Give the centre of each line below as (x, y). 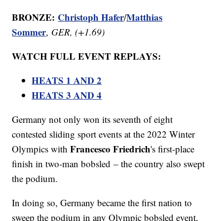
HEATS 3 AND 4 (67, 95)
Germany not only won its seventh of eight (92, 119)
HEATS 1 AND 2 (67, 80)
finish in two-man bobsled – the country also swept (109, 164)
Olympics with (41, 149)
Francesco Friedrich (110, 149)
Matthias (145, 17)
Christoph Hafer (91, 17)
